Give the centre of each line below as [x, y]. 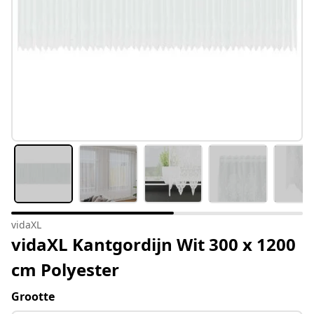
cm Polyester [65, 270]
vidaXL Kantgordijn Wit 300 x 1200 [153, 245]
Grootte [33, 297]
